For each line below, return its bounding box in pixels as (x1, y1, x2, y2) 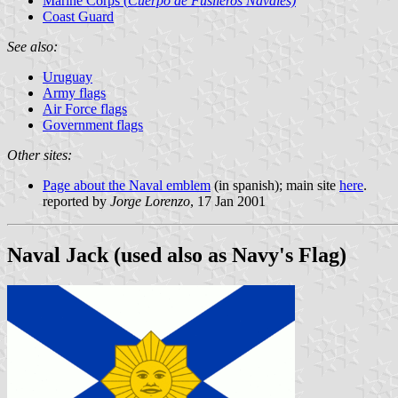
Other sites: (7, 147, 72, 163)
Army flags (43, 84, 106, 100)
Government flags (43, 116, 143, 132)
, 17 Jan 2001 (190, 193, 266, 209)
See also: (7, 38, 58, 54)
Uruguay (43, 68, 92, 84)
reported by (43, 193, 110, 209)
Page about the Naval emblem (43, 177, 211, 193)
